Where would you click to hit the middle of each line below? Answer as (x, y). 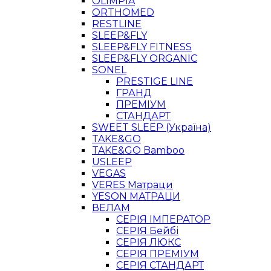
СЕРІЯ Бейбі (147, 231)
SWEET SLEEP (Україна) (152, 127)
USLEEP (112, 162)
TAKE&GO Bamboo (138, 150)
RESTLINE (117, 24)
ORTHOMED (123, 12)
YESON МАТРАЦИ (136, 196)
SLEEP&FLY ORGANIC (145, 58)
